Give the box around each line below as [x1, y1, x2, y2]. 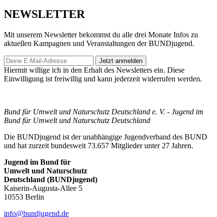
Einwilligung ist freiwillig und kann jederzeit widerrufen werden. [4, 74, 202, 83]
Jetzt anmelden [99, 57, 142, 64]
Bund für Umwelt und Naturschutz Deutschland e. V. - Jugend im [4, 107, 203, 116]
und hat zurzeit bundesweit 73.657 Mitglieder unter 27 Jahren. [4, 141, 193, 150]
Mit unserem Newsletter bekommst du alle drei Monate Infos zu [4, 30, 198, 39]
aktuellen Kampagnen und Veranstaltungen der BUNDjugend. [4, 39, 194, 47]
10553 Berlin [4, 192, 44, 201]
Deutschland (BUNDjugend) [4, 175, 97, 184]
